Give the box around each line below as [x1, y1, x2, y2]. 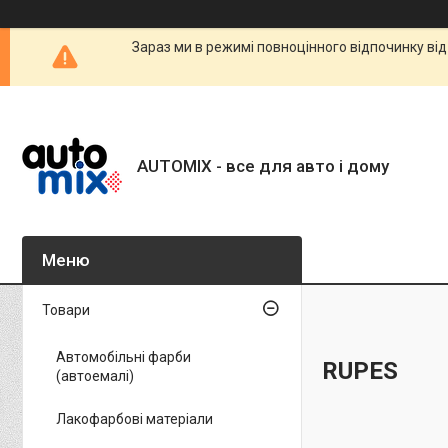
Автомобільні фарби [56, 349, 191, 365]
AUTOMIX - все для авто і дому [137, 155, 389, 176]
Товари [42, 302, 90, 318]
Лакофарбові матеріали [56, 411, 213, 427]
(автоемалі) [56, 368, 134, 384]
